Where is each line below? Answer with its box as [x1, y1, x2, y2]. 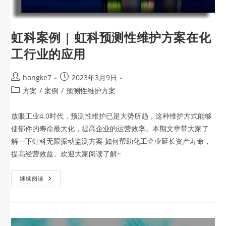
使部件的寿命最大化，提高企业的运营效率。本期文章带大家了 [11, 124, 209, 134]
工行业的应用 [11, 45, 86, 63]
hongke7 [23, 73, 52, 83]
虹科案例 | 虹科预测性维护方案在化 [11, 29, 211, 46]
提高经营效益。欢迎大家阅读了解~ [11, 149, 122, 159]
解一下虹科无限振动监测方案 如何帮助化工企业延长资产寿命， [11, 136, 211, 146]
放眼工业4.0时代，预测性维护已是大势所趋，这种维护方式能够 [11, 111, 212, 121]
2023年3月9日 [72, 73, 118, 83]
